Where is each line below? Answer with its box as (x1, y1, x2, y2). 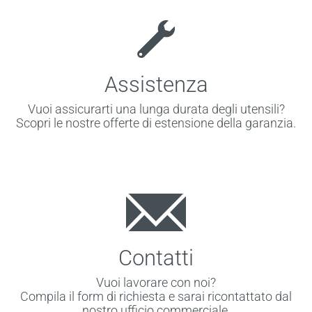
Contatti (118, 244, 194, 271)
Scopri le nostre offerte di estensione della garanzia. (16, 115, 296, 130)
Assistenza (104, 71, 208, 97)
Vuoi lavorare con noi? (96, 274, 216, 290)
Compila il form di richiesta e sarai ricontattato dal (20, 288, 292, 304)
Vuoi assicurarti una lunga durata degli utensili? (27, 101, 285, 116)
